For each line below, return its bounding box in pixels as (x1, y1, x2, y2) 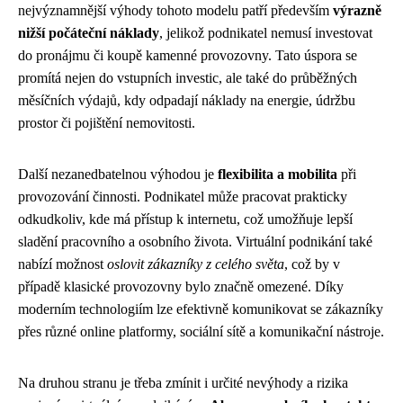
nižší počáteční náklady (18, 25, 159, 40)
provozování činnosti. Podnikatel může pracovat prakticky (18, 189, 347, 204)
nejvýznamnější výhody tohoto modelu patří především (18, 3, 333, 18)
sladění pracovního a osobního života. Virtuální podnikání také (18, 234, 372, 249)
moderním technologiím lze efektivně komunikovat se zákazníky (18, 301, 383, 317)
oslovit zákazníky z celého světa (107, 256, 284, 272)
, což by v (284, 256, 340, 272)
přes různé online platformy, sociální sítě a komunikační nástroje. (18, 324, 384, 339)
